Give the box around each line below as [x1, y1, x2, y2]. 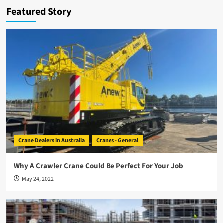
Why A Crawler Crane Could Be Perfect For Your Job [13, 161, 183, 171]
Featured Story [6, 5, 71, 19]
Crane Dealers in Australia [18, 136, 85, 145]
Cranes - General [96, 136, 138, 145]
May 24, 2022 [21, 175, 54, 183]
